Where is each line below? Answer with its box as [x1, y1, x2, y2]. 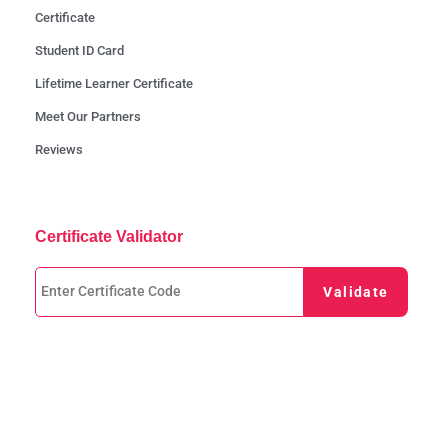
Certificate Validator [35, 227, 183, 245]
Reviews [35, 141, 83, 157]
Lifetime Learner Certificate [35, 75, 193, 91]
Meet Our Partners [35, 108, 141, 124]
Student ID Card [35, 42, 124, 58]
